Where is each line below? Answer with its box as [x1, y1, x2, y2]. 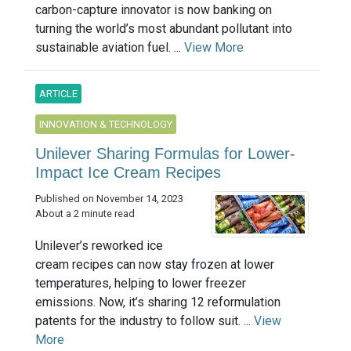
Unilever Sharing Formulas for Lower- [35, 144, 295, 162]
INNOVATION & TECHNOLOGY [39, 118, 172, 130]
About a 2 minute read [35, 207, 135, 219]
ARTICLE [39, 87, 78, 100]
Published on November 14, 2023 [35, 192, 183, 204]
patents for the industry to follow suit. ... [35, 313, 254, 329]
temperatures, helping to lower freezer [35, 276, 246, 291]
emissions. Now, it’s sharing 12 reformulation [35, 295, 280, 310]
